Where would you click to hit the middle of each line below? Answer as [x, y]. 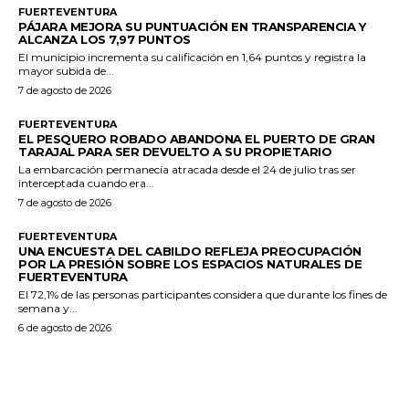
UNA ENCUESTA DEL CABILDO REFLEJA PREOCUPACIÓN [190, 251]
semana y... [48, 308]
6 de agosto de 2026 [65, 327]
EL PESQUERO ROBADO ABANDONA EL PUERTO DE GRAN [197, 138]
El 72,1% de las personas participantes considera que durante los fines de [203, 294]
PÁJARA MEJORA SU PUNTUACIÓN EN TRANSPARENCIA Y [192, 26]
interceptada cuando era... [86, 183]
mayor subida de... [66, 70]
